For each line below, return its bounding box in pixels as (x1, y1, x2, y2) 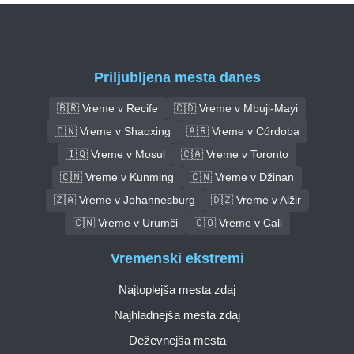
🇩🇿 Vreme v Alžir (210, 193, 301, 206)
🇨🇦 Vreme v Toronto (181, 147, 288, 160)
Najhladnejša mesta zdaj (114, 308, 240, 322)
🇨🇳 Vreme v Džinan (190, 170, 294, 183)
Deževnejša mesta (128, 333, 226, 348)
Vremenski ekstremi (110, 250, 244, 267)
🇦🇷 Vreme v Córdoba (186, 124, 299, 137)
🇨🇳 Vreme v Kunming (60, 170, 174, 183)
